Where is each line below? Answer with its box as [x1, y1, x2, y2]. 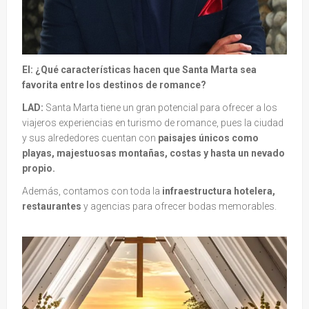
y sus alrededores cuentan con [22, 132, 158, 144]
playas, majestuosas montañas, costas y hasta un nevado [22, 148, 285, 159]
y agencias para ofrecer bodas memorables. [81, 201, 279, 212]
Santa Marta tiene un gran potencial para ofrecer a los [43, 102, 277, 114]
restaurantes [22, 201, 81, 212]
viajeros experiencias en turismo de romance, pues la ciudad [22, 117, 283, 129]
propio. [22, 163, 55, 175]
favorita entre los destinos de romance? [22, 79, 208, 91]
